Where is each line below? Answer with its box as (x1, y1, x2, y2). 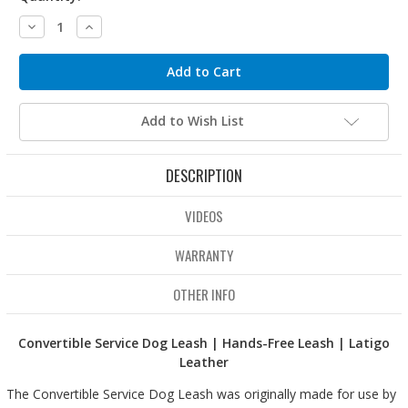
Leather (179, 353, 229, 372)
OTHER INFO (173, 284, 235, 305)
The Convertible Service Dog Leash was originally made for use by (6, 385, 396, 403)
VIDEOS (185, 206, 223, 227)
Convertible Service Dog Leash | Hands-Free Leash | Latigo (18, 334, 390, 352)
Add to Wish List (140, 112, 244, 130)
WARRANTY (175, 245, 233, 266)
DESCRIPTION (166, 164, 242, 188)
